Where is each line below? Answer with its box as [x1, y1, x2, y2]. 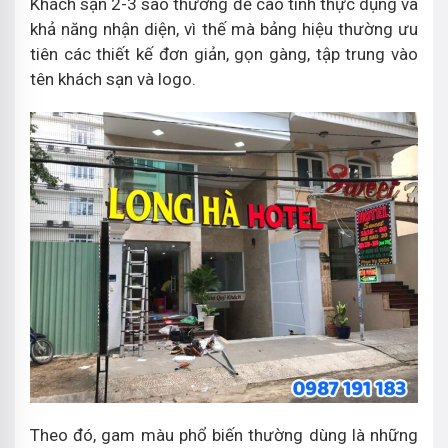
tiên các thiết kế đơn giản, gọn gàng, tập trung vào [30, 43, 418, 64]
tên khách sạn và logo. [30, 68, 200, 89]
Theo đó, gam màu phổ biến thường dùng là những [30, 424, 418, 445]
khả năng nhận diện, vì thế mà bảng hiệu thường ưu [30, 18, 418, 39]
